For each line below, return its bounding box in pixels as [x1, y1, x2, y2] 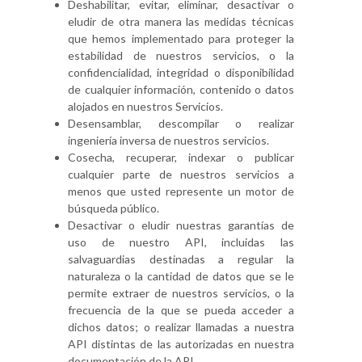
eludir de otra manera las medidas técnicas [68, 15, 294, 28]
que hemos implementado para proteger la [68, 32, 294, 45]
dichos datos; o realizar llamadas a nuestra [68, 320, 294, 334]
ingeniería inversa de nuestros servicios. [68, 133, 269, 147]
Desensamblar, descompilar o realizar [68, 116, 294, 130]
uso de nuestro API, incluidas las [68, 235, 294, 249]
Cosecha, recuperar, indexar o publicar [68, 150, 294, 164]
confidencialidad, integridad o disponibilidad [68, 65, 294, 79]
